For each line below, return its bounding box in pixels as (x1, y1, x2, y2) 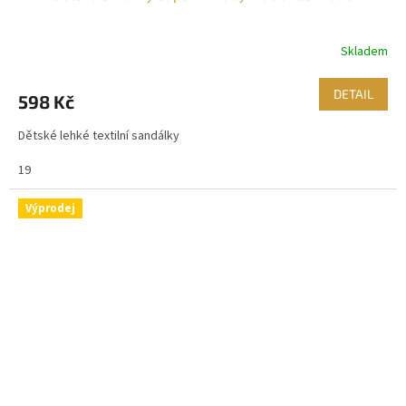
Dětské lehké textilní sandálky (18, 127, 185, 146)
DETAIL (333, 86, 373, 102)
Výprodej (25, 200, 75, 217)
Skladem (341, 42, 388, 61)
